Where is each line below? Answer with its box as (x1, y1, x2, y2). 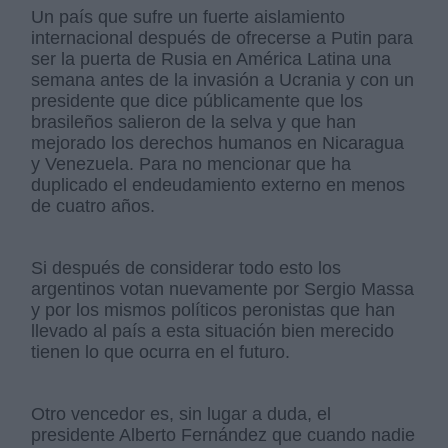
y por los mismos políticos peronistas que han (31, 300, 396, 321)
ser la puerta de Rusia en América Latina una (31, 49, 392, 70)
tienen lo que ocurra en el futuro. (31, 342, 291, 363)
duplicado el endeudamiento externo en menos (31, 175, 406, 196)
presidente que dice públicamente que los (31, 91, 364, 112)
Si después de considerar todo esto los (31, 258, 342, 279)
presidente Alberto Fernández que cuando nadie (31, 425, 416, 446)
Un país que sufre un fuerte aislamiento (31, 7, 346, 28)
